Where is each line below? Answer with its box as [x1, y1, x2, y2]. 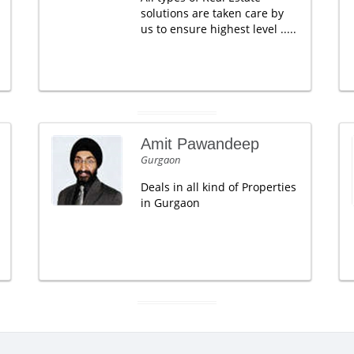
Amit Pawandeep [140, 135, 259, 153]
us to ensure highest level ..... [140, 21, 296, 36]
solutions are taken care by [140, 6, 284, 21]
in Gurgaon [140, 195, 200, 210]
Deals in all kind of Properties [140, 179, 296, 194]
